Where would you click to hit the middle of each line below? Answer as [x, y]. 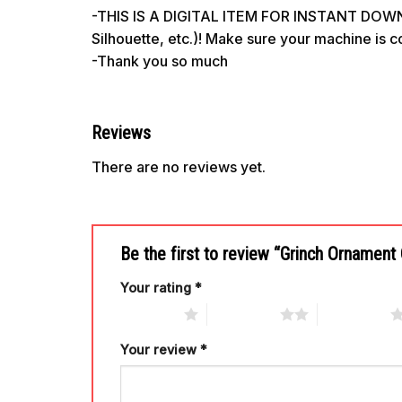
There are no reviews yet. [179, 167]
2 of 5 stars [243, 314]
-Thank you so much [160, 61]
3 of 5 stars [354, 314]
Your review [160, 349]
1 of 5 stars [148, 314]
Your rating [157, 288]
